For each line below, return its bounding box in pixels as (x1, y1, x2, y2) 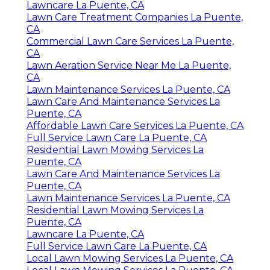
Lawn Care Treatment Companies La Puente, (27, 11, 243, 24)
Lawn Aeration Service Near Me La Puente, (27, 60, 231, 72)
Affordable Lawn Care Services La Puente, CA (27, 120, 243, 132)
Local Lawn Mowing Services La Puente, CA (27, 253, 233, 265)
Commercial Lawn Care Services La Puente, (27, 36, 234, 48)
